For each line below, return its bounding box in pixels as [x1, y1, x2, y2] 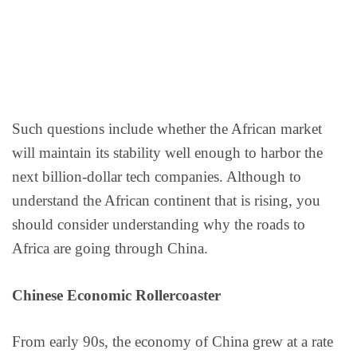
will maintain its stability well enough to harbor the [12, 144, 323, 162]
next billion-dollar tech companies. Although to [12, 168, 301, 186]
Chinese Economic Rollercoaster [12, 286, 221, 304]
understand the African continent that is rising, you [12, 192, 320, 210]
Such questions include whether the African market [12, 120, 322, 138]
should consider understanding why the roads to [12, 216, 305, 233]
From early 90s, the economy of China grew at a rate [12, 333, 333, 351]
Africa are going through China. [12, 240, 208, 257]
